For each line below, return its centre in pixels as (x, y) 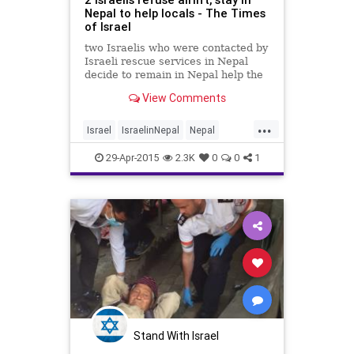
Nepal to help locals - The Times (175, 13)
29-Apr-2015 (131, 157)
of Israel (107, 26)
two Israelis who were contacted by (176, 47)
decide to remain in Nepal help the (173, 74)
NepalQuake (114, 155)
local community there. (143, 88)
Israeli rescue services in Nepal (166, 61)
